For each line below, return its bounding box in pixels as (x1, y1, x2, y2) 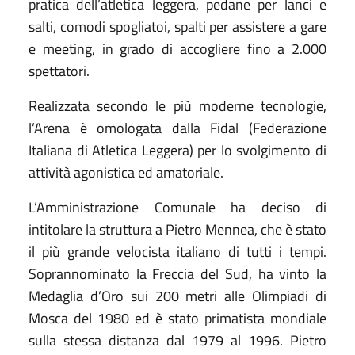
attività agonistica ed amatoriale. (29, 161, 223, 183)
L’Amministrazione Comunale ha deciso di (29, 196, 326, 218)
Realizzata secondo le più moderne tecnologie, (29, 94, 326, 116)
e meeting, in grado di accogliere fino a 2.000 (29, 37, 326, 59)
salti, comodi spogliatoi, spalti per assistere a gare (29, 15, 326, 37)
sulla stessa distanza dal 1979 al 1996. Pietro (29, 329, 326, 351)
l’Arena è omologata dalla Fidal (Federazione (29, 116, 326, 139)
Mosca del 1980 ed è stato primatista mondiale (29, 307, 326, 329)
